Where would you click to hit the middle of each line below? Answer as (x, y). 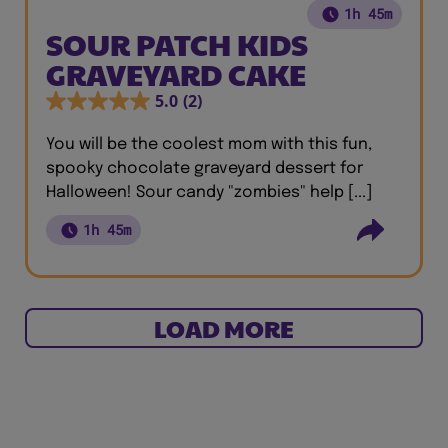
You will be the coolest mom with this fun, (209, 144)
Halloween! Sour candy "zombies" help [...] (209, 192)
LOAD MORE (224, 328)
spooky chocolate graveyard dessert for (204, 168)
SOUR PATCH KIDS (177, 43)
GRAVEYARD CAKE (176, 73)
